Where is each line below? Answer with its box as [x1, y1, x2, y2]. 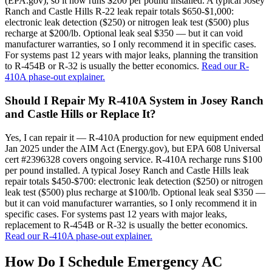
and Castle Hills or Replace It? [5, 107, 156, 120]
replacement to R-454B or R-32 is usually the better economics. [5, 219, 248, 230]
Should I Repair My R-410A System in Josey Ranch [5, 94, 263, 107]
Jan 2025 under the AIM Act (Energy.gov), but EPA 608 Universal [5, 143, 260, 154]
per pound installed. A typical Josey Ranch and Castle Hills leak [5, 165, 249, 175]
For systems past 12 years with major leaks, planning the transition [5, 50, 258, 61]
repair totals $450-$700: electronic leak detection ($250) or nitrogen [5, 175, 263, 186]
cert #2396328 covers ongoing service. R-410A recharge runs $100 [5, 154, 262, 165]
